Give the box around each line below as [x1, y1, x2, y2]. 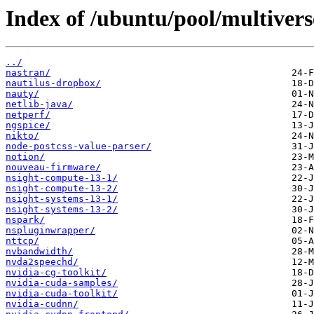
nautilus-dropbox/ [6, 78, 101, 89]
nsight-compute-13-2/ [6, 183, 118, 194]
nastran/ [6, 67, 50, 78]
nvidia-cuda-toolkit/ [6, 288, 118, 299]
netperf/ [6, 109, 50, 121]
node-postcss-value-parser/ [6, 141, 151, 152]
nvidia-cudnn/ [6, 299, 78, 310]
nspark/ [6, 214, 45, 226]
